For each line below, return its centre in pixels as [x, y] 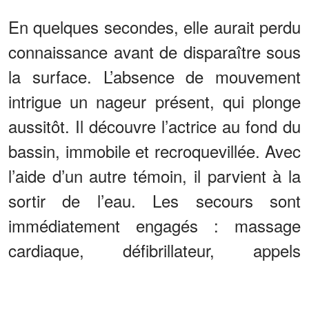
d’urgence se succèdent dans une [154, 275]
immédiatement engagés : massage [154, 225]
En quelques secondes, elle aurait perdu [154, 26]
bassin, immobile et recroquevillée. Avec [154, 150]
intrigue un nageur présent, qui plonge [154, 101]
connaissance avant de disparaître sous [154, 51]
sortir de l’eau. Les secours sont [154, 200]
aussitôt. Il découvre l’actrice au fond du [154, 126]
